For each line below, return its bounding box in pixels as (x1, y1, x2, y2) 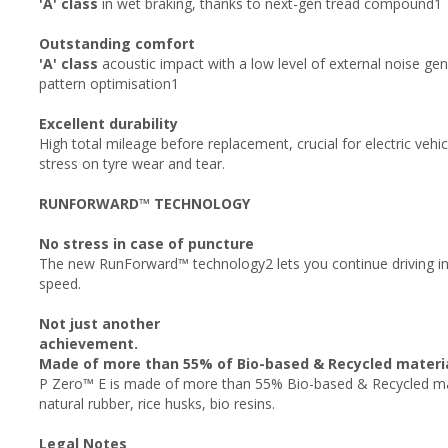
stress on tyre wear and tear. (39, 153, 225, 173)
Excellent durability (39, 113, 178, 133)
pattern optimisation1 (39, 73, 179, 93)
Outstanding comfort (39, 33, 195, 53)
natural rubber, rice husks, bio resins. (39, 393, 275, 413)
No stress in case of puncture (39, 233, 254, 253)
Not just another (39, 313, 160, 333)
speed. (39, 273, 81, 293)
